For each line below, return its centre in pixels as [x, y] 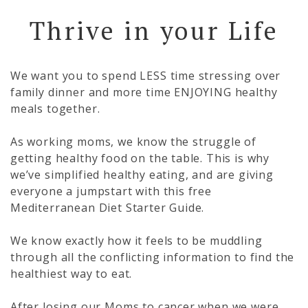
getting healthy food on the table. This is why [140, 158]
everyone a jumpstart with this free [111, 191]
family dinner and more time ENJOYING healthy [144, 92]
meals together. [55, 109]
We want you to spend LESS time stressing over [146, 76]
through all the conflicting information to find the [153, 257]
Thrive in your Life [154, 31]
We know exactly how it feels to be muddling [136, 241]
